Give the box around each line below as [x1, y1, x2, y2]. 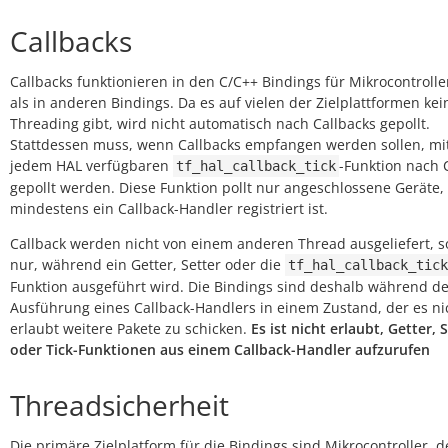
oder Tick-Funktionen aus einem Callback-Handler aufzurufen [10, 340, 430, 359]
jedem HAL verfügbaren [10, 156, 173, 175]
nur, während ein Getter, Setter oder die [10, 255, 285, 274]
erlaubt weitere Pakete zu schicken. [10, 319, 251, 338]
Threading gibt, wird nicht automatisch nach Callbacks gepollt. [10, 114, 430, 133]
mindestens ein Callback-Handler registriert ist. [10, 199, 328, 218]
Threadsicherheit [10, 386, 229, 424]
